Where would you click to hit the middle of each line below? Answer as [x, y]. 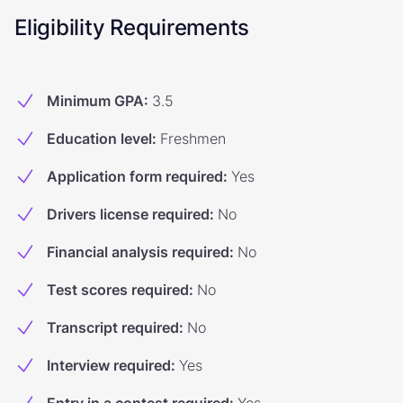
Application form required [135, 176]
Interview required [109, 365]
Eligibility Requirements [132, 27]
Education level [99, 139]
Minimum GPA [95, 101]
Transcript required [113, 327]
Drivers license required [128, 214]
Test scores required [118, 290]
